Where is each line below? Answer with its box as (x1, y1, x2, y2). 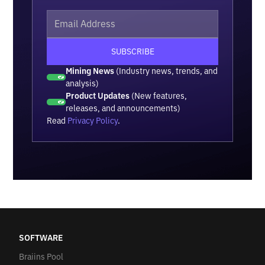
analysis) (66, 77, 99, 89)
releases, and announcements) (66, 102, 181, 114)
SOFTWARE (19, 232, 63, 243)
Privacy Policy (67, 115, 118, 126)
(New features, (130, 90, 188, 101)
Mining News (66, 65, 115, 76)
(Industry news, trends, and (114, 65, 218, 76)
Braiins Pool (19, 251, 63, 262)
